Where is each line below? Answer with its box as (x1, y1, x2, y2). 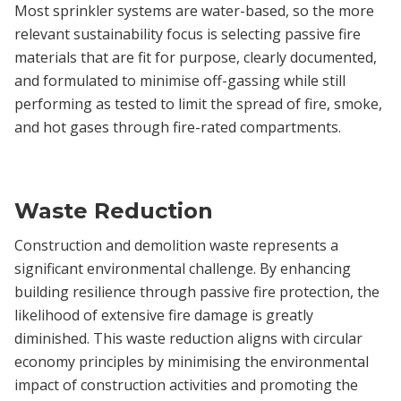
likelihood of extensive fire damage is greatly (14, 304, 313, 325)
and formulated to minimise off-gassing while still (14, 70, 346, 90)
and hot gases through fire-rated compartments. (14, 116, 341, 137)
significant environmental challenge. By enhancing (14, 258, 351, 278)
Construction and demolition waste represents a (14, 235, 338, 255)
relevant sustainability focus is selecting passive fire (14, 23, 361, 44)
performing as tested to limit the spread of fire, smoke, (14, 93, 382, 114)
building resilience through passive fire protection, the (14, 281, 380, 302)
